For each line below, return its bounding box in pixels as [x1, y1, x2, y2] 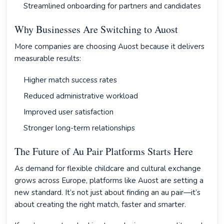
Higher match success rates [23, 75, 117, 85]
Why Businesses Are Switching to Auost [14, 22, 178, 36]
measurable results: [14, 53, 81, 63]
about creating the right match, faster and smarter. [14, 199, 186, 209]
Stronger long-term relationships [23, 123, 135, 133]
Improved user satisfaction [23, 107, 113, 117]
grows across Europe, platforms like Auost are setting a [14, 175, 203, 185]
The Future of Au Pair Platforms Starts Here [14, 144, 193, 158]
